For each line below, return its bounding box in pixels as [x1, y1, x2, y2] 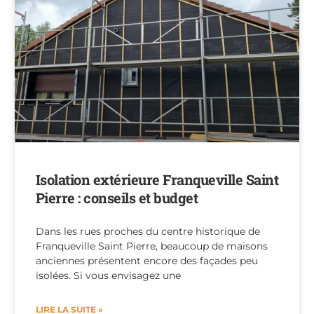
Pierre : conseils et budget [35, 188, 198, 207]
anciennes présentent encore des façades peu [35, 254, 258, 267]
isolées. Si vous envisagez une [35, 268, 181, 282]
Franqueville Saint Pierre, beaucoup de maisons [35, 239, 268, 252]
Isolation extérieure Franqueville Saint [35, 170, 279, 189]
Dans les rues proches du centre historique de [35, 224, 260, 238]
